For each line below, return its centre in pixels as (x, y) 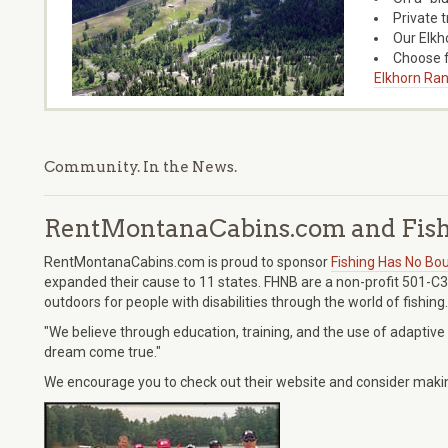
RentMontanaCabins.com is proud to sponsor (187, 262)
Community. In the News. (140, 167)
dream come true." (102, 352)
